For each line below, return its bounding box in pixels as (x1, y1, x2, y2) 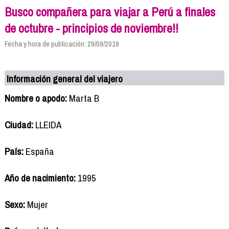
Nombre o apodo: (4, 91, 67, 105)
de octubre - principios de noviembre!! (4, 19, 178, 36)
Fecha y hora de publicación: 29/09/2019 (4, 38, 119, 49)
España (23, 144, 54, 158)
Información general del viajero (7, 72, 123, 85)
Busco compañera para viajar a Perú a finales (4, 3, 215, 20)
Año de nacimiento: (4, 171, 76, 185)
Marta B (66, 91, 99, 105)
